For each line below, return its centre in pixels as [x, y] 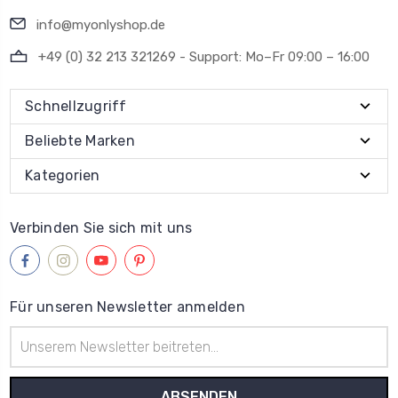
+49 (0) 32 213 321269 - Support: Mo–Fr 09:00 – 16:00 [204, 57]
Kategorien [63, 176]
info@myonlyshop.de [101, 25]
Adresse [33, 373]
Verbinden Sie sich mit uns [101, 228]
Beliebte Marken [80, 141]
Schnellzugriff [76, 107]
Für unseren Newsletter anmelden [127, 307]
